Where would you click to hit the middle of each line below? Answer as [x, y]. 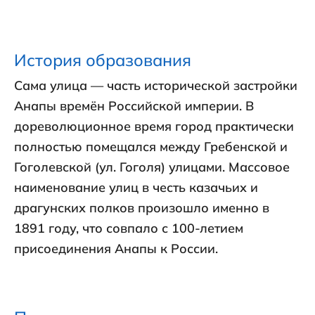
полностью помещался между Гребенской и [151, 147]
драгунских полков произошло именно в [142, 208]
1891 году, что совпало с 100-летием [129, 229]
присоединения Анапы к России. [116, 249]
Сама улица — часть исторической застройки [156, 86]
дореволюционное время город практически [154, 127]
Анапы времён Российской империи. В [134, 106]
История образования [103, 60]
